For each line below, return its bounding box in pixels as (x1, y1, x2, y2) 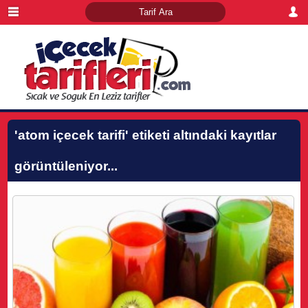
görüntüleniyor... (14, 159, 118, 173)
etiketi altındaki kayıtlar (129, 128, 277, 142)
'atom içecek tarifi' (14, 128, 129, 142)
